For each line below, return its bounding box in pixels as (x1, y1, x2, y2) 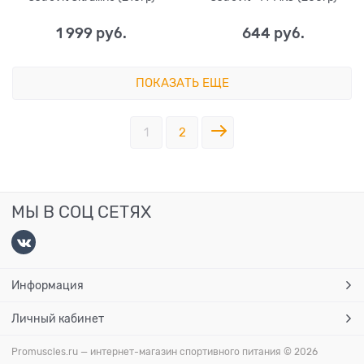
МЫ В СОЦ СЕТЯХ (11, 202, 151, 223)
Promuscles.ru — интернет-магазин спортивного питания (11, 346, 284, 358)
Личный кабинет (11, 312, 104, 326)
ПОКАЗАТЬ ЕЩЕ (135, 76, 229, 89)
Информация (11, 279, 84, 292)
